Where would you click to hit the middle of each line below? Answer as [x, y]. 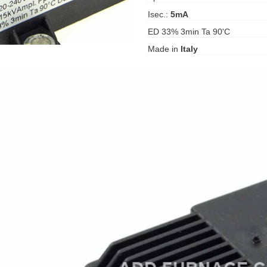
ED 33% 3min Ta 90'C [189, 32]
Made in [164, 49]
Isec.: [159, 14]
